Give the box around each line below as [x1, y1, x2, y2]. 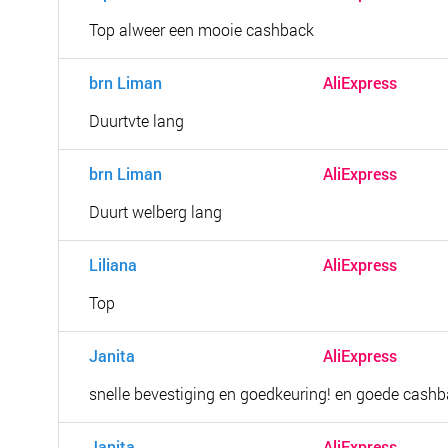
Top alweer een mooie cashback [89, 19, 314, 40]
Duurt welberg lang [89, 201, 222, 222]
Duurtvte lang [89, 110, 184, 131]
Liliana [89, 254, 138, 275]
